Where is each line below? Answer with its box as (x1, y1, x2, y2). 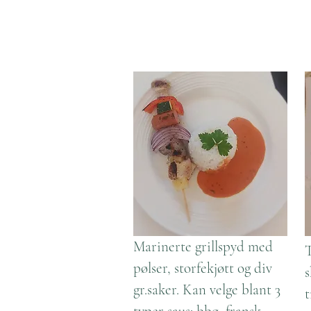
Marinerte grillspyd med (133, 238, 273, 255)
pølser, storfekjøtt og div (133, 260, 272, 277)
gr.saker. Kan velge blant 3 (133, 281, 280, 299)
